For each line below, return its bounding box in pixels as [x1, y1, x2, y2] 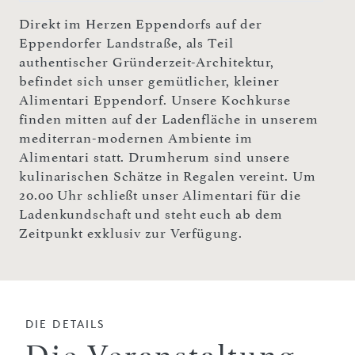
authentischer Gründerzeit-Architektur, [19, 53, 275, 70]
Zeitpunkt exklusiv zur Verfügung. [19, 224, 242, 241]
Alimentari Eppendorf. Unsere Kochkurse [19, 91, 292, 108]
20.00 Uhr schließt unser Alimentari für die [19, 186, 301, 203]
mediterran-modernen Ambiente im [19, 129, 253, 146]
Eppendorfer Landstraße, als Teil [19, 34, 234, 51]
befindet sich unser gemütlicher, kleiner [19, 72, 280, 89]
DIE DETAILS [25, 316, 105, 330]
